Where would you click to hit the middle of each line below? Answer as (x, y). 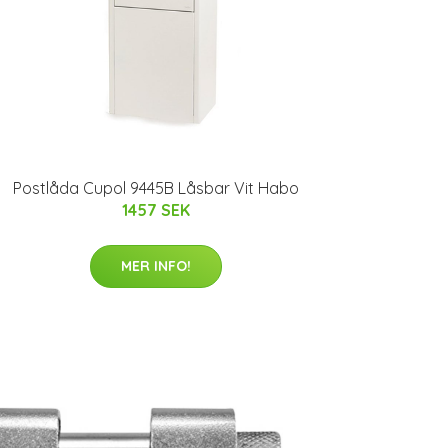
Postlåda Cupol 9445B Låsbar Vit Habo (156, 188)
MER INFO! (156, 266)
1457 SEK (156, 210)
